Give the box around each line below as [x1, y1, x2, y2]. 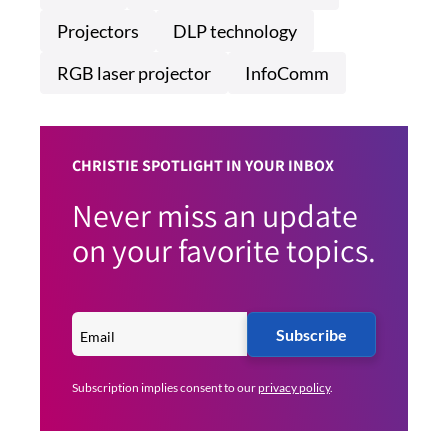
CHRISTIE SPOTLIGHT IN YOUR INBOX [72, 155, 334, 177]
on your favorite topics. [72, 229, 376, 272]
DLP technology [173, 20, 297, 43]
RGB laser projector [57, 62, 211, 85]
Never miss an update [72, 194, 358, 237]
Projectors [57, 20, 139, 43]
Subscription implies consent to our [72, 380, 258, 396]
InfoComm [245, 62, 329, 85]
